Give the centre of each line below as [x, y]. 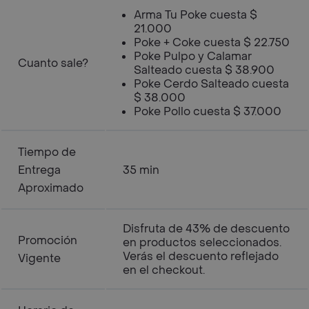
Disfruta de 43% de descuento [206, 229]
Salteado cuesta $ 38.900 [204, 70]
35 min [141, 170]
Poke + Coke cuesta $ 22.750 [212, 42]
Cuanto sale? [53, 63]
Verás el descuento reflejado [201, 256]
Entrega [39, 170]
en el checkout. [164, 270]
